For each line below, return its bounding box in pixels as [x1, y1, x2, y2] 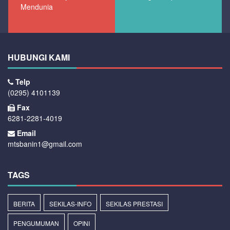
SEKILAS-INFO [49, 199, 91, 208]
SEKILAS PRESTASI [106, 199, 163, 208]
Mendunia [21, 1, 53, 12]
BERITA [13, 199, 35, 208]
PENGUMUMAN [13, 218, 59, 227]
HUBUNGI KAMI [8, 51, 70, 63]
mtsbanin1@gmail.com [8, 138, 82, 149]
